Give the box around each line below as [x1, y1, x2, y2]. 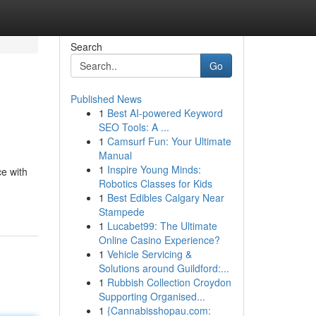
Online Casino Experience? [98, 233, 220, 247]
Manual [98, 148, 132, 162]
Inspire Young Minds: [107, 162, 201, 176]
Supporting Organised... [98, 289, 205, 303]
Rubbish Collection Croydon [107, 275, 231, 289]
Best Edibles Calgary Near [107, 190, 224, 205]
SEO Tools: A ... [98, 120, 169, 134]
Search [70, 39, 102, 54]
